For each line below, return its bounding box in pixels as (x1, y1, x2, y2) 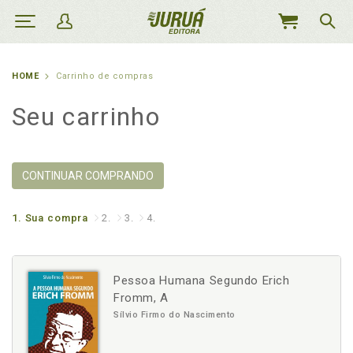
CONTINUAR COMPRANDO (22, 169, 154, 182)
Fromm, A (113, 291, 169, 305)
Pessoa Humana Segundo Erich (113, 273, 290, 288)
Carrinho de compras (56, 71, 154, 81)
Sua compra (24, 212, 89, 224)
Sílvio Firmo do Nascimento (113, 310, 236, 320)
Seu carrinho (12, 102, 160, 132)
